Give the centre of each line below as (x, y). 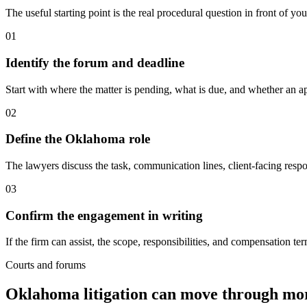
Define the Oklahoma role (78, 139)
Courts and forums (46, 265)
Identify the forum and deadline (95, 62)
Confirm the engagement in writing (104, 215)
